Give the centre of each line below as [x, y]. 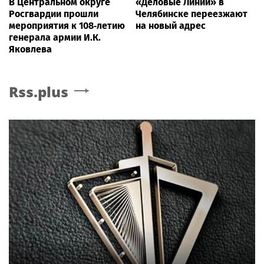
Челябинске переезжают [192, 14]
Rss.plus [39, 91]
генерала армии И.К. [55, 37]
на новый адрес [171, 25]
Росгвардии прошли [54, 14]
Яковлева [30, 49]
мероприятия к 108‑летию [67, 25]
